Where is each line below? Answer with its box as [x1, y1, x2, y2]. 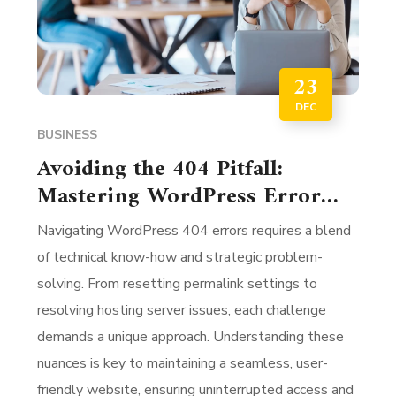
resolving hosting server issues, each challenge [37, 301, 327, 321]
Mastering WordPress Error [37, 177, 322, 217]
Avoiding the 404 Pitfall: [37, 149, 284, 190]
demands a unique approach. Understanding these [37, 327, 345, 347]
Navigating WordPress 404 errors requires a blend [37, 221, 352, 241]
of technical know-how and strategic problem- [37, 247, 324, 268]
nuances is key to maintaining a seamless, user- [37, 354, 329, 374]
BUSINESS [37, 126, 98, 144]
